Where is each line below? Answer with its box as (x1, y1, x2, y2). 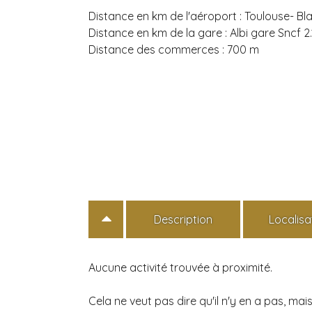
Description (153, 212, 212, 226)
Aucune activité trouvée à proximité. (88, 260, 272, 274)
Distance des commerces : (88, 42, 227, 56)
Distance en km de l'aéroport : (88, 8, 244, 23)
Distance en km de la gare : (88, 25, 230, 40)
